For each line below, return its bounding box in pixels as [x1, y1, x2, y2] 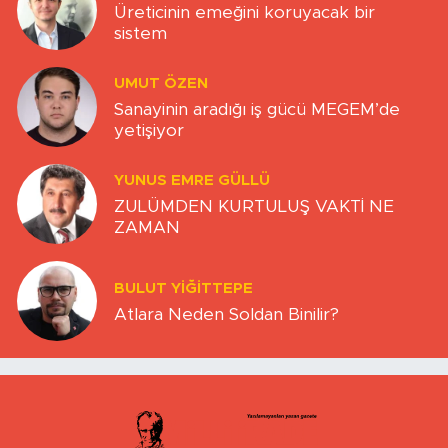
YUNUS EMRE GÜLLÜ [114, 173, 270, 189]
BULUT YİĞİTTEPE [114, 280, 253, 296]
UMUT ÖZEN [114, 76, 208, 92]
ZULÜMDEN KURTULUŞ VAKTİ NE [114, 198, 394, 216]
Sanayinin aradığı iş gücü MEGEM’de [114, 101, 400, 119]
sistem [114, 25, 167, 43]
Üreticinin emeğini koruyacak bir [114, 4, 375, 22]
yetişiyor [114, 122, 184, 140]
